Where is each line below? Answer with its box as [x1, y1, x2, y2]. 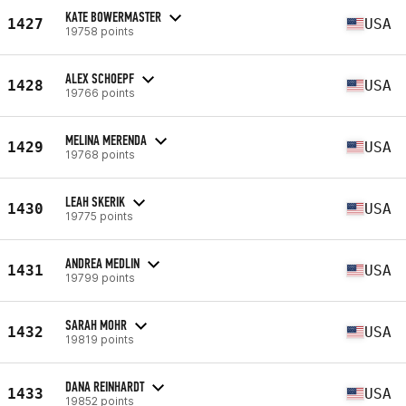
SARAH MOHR [65, 315, 127, 333]
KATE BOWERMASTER [65, 7, 161, 25]
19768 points [65, 147, 135, 161]
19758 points [65, 24, 134, 38]
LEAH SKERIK [65, 192, 125, 210]
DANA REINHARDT [65, 377, 144, 395]
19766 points [65, 85, 135, 100]
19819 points [65, 332, 134, 346]
